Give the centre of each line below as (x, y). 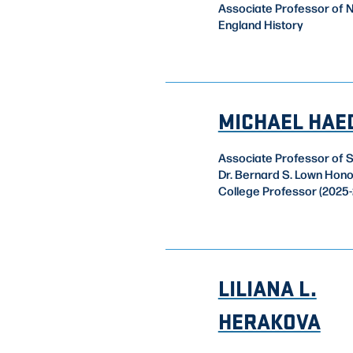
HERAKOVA (269, 321)
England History (260, 25)
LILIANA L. (267, 288)
